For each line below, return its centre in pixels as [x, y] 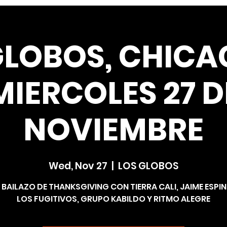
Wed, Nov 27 [78, 166]
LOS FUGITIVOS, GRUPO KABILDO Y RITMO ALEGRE [113, 199]
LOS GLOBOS [148, 166]
